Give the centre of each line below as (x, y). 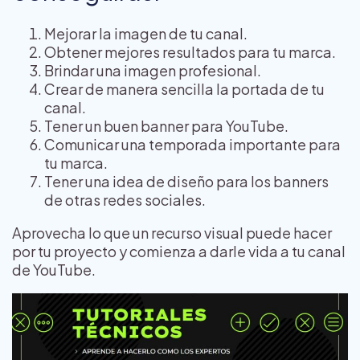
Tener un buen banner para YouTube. (166, 126)
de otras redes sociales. (126, 200)
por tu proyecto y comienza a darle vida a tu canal (179, 252)
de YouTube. (54, 270)
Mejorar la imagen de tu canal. (146, 34)
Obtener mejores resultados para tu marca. (190, 52)
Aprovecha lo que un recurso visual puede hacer (172, 233)
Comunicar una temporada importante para (192, 145)
